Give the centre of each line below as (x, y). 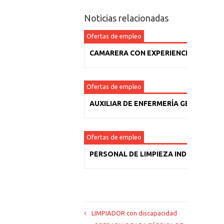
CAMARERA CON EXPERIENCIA (141, 53)
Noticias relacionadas (126, 18)
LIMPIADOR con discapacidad (134, 213)
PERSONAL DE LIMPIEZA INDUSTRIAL (153, 154)
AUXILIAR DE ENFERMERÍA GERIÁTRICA (155, 103)
